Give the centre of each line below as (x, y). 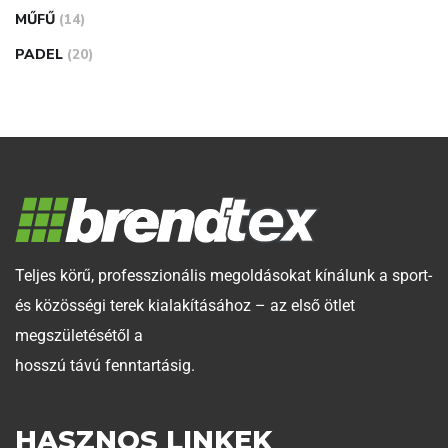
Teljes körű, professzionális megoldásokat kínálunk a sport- (223, 275)
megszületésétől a (79, 335)
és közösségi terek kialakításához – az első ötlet (185, 305)
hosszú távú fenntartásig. (105, 365)
